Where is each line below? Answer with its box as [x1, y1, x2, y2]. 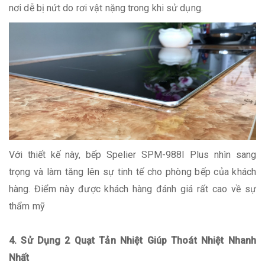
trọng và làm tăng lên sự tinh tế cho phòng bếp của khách [9, 166, 256, 178]
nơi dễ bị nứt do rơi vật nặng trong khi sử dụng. [9, 2, 203, 14]
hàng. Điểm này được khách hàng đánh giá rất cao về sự [9, 183, 256, 195]
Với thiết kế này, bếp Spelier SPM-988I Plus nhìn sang [9, 149, 256, 161]
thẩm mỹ [9, 201, 47, 212]
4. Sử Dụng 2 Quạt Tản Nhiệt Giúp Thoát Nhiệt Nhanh [9, 235, 256, 247]
